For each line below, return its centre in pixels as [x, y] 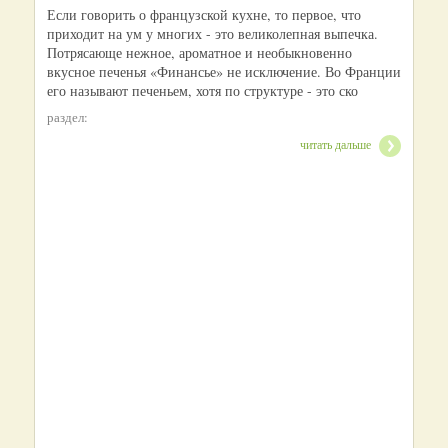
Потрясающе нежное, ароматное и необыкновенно [199, 53]
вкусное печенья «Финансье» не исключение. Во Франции [224, 72]
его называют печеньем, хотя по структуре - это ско [202, 91]
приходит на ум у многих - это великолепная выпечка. [212, 34]
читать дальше [335, 144]
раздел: [67, 117]
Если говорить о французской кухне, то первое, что [204, 15]
